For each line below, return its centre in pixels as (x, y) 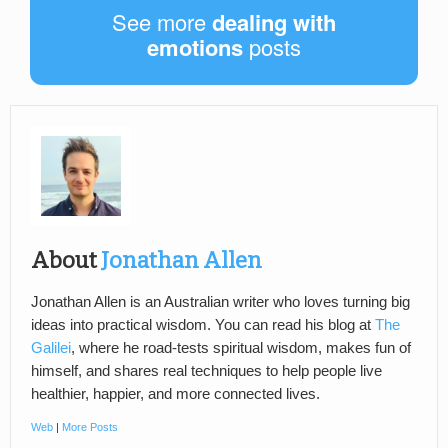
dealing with (274, 21)
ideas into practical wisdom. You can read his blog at (203, 325)
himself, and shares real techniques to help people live (206, 371)
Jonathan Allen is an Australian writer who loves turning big (220, 302)
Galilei (51, 348)
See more (162, 21)
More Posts (90, 427)
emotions (195, 46)
